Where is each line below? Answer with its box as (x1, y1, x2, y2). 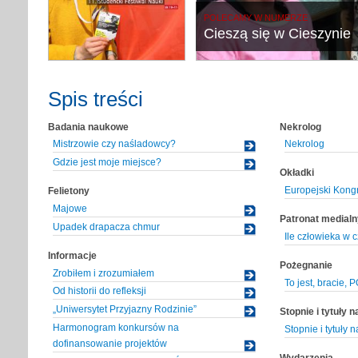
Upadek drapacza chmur (53, 221, 160, 233)
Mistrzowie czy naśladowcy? (53, 138, 176, 150)
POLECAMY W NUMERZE (204, 12, 308, 22)
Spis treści (48, 86, 143, 111)
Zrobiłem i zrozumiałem (53, 267, 154, 279)
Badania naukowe (48, 121, 129, 133)
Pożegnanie (280, 259, 332, 271)
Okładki (280, 167, 314, 179)
